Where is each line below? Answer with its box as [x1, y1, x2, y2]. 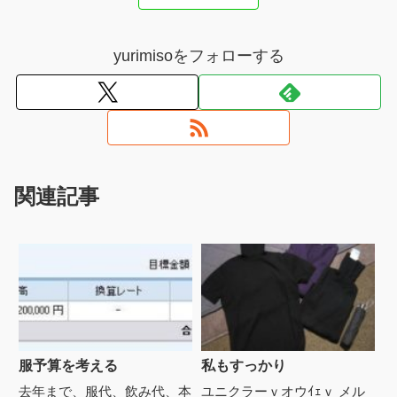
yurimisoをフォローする [113, 46, 284, 65]
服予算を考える [19, 358, 118, 374]
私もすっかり [200, 358, 286, 374]
